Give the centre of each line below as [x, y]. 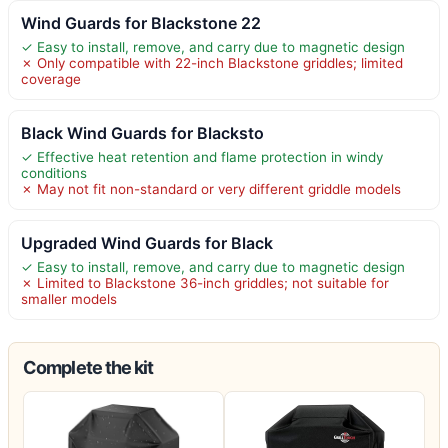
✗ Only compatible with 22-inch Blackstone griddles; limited [212, 62]
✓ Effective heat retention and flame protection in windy [202, 156]
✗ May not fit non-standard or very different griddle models [211, 188]
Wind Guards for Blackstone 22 [141, 22]
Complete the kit [88, 367]
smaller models [69, 298]
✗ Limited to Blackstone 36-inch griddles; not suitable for [205, 282]
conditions [54, 172]
